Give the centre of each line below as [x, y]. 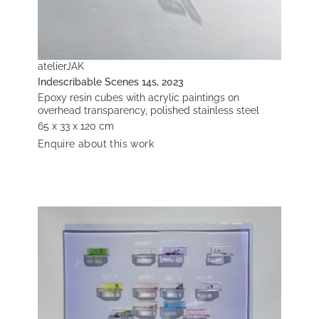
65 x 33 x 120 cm [75, 126]
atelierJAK [61, 66]
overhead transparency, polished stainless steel [148, 110]
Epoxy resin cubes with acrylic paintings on [138, 98]
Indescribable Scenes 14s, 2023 [110, 82]
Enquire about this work [95, 144]
